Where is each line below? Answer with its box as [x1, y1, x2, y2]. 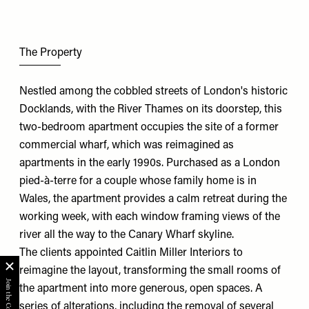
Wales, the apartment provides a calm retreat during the [19, 194, 287, 206]
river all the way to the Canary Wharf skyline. [19, 230, 234, 241]
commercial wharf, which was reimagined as [19, 140, 234, 152]
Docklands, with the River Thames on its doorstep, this [19, 104, 282, 116]
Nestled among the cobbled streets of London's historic [19, 86, 288, 98]
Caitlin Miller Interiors [126, 248, 230, 259]
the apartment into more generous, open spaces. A [19, 283, 263, 295]
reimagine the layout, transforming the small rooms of [19, 266, 281, 277]
